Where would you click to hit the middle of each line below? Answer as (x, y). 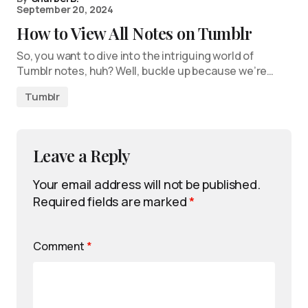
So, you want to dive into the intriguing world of (135, 56)
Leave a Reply (82, 155)
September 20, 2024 (65, 9)
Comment (60, 246)
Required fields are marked (111, 201)
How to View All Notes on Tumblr (134, 33)
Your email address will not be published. (147, 184)
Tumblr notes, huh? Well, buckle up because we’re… (145, 71)
